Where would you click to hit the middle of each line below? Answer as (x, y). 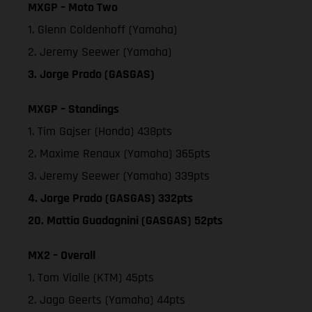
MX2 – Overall (62, 255)
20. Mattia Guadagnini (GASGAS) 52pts (125, 220)
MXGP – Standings (73, 109)
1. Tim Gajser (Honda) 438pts (100, 131)
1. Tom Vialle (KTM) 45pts (91, 277)
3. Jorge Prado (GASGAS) (91, 74)
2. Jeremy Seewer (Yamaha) (100, 52)
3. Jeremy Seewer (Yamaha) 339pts (119, 175)
